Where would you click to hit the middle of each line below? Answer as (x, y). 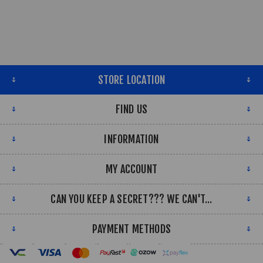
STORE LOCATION (131, 80)
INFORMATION (131, 139)
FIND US (131, 109)
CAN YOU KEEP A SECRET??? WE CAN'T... (131, 199)
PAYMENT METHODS (131, 229)
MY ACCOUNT (131, 169)
